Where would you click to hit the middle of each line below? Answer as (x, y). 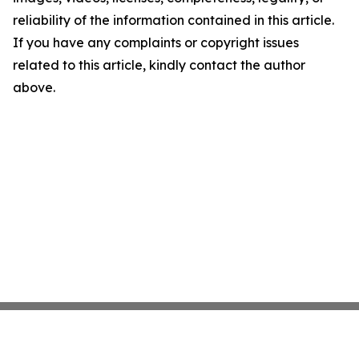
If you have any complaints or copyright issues (156, 42)
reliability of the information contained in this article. (173, 20)
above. (34, 87)
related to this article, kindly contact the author (159, 65)
